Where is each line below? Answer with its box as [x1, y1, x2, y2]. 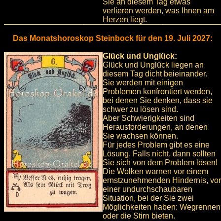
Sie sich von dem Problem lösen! [103, 158, 218, 167]
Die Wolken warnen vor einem [103, 167, 208, 176]
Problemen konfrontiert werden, [103, 87, 212, 96]
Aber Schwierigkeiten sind [103, 114, 194, 123]
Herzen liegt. [103, 15, 147, 24]
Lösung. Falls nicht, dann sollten [103, 149, 216, 158]
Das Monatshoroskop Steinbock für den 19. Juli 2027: [12, 34, 213, 43]
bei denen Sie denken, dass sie [103, 96, 213, 105]
